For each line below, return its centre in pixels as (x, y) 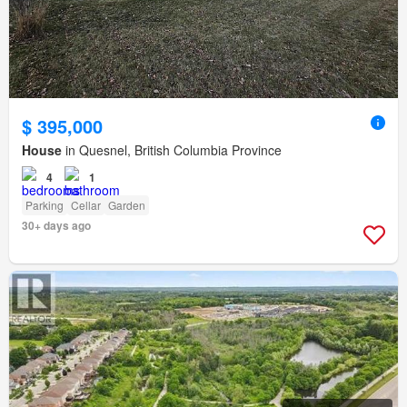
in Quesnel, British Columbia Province (172, 150)
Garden (127, 205)
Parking (45, 205)
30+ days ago (56, 226)
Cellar (86, 205)
